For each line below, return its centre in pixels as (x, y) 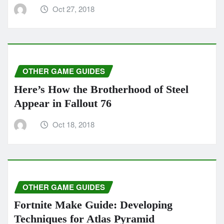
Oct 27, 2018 (74, 8)
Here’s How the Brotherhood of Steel (101, 89)
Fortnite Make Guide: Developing (93, 205)
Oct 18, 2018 (74, 124)
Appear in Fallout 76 (63, 103)
